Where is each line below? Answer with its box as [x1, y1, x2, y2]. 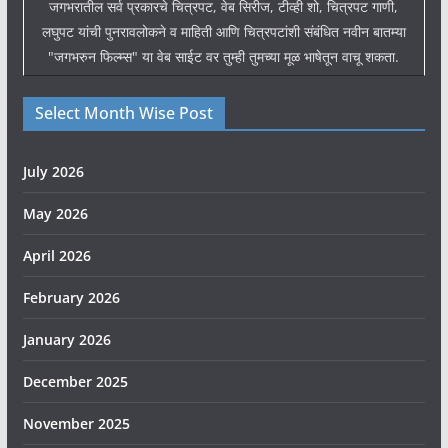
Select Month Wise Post [34, 101, 213, 124]
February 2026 [22, 287, 120, 307]
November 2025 [22, 413, 130, 433]
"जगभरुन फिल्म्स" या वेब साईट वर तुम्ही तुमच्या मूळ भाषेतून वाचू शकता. [48, 46, 400, 66]
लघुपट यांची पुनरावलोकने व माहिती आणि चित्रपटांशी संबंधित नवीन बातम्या [41, 21, 406, 41]
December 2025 [22, 371, 128, 391]
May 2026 [22, 203, 88, 223]
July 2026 [22, 161, 84, 181]
